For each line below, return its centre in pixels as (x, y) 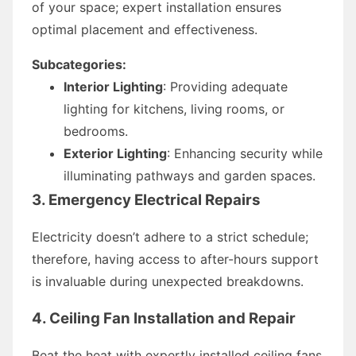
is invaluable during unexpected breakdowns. (168, 281)
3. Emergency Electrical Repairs (146, 199)
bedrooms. (96, 131)
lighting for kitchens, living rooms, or (174, 108)
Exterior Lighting (115, 153)
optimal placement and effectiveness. (145, 29)
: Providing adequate (225, 86)
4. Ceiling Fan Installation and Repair (164, 318)
